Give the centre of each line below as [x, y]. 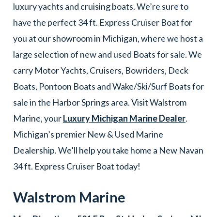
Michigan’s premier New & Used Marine [88, 134]
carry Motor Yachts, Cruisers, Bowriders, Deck [101, 70]
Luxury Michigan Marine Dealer [124, 118]
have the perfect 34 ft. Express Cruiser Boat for [102, 22]
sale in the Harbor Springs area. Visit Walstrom [100, 102]
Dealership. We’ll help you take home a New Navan [108, 150]
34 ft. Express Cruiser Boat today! [77, 166]
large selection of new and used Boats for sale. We [107, 54]
